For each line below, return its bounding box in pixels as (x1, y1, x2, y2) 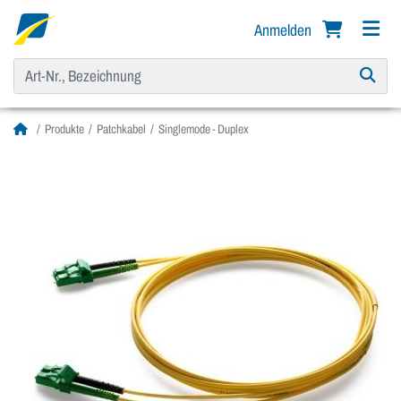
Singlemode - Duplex (158, 123, 249, 137)
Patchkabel (97, 123, 146, 137)
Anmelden (254, 21, 314, 39)
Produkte (45, 123, 84, 137)
